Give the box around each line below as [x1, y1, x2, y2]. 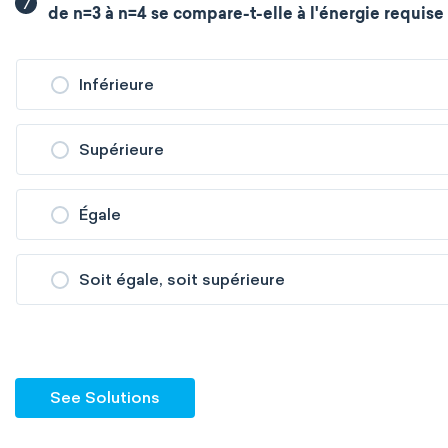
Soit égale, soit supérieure [79, 270, 285, 289]
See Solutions [50, 388, 160, 407]
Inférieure [79, 75, 154, 94]
